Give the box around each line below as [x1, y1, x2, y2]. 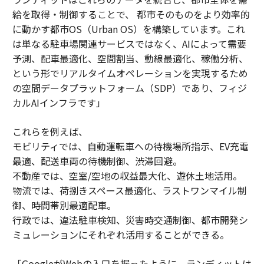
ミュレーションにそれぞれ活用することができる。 [12, 227, 229, 242]
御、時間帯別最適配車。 [12, 197, 116, 212]
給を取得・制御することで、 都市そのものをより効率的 [12, 6, 250, 21]
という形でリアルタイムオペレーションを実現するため [12, 65, 248, 80]
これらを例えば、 [12, 124, 88, 138]
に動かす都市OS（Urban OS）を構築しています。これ [12, 21, 245, 36]
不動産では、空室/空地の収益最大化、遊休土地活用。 [12, 168, 242, 183]
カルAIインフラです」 [12, 95, 105, 110]
